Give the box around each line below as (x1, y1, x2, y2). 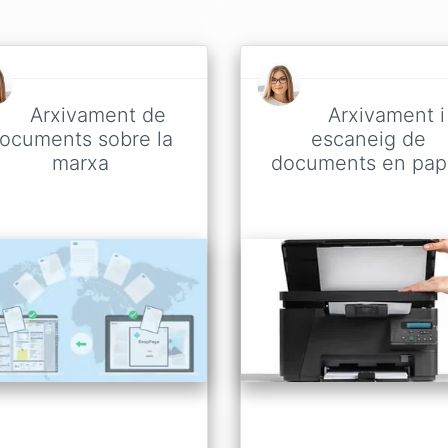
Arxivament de (30, 103, 166, 127)
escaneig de (310, 127, 426, 151)
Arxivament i (327, 103, 445, 127)
